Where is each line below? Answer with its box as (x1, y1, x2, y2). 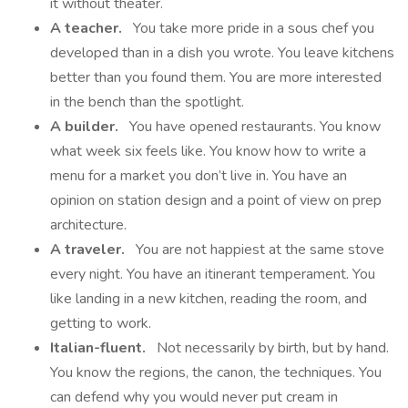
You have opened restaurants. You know (122, 117, 381, 137)
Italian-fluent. (50, 338, 149, 358)
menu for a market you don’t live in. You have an (50, 166, 347, 186)
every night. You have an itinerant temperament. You (50, 264, 375, 284)
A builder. (50, 117, 122, 137)
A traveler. (50, 240, 128, 260)
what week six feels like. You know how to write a (50, 141, 366, 161)
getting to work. (50, 313, 151, 333)
